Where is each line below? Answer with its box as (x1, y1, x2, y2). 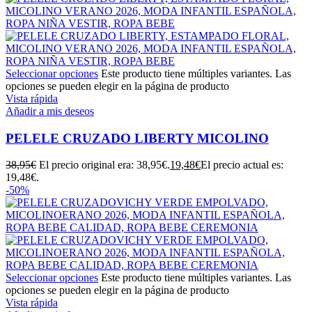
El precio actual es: (201, 159, 283, 171)
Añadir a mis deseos (6, 104, 94, 117)
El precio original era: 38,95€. (39, 159, 170, 171)
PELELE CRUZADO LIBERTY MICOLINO (6, 130, 269, 146)
